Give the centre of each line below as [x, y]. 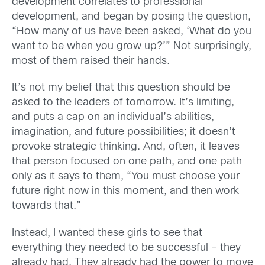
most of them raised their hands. [91, 61]
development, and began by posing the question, [131, 17]
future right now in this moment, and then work [125, 192]
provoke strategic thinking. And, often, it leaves [126, 147]
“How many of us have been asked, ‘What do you [132, 32]
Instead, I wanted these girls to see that [107, 233]
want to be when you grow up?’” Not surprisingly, [132, 46]
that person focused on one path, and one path [127, 162]
